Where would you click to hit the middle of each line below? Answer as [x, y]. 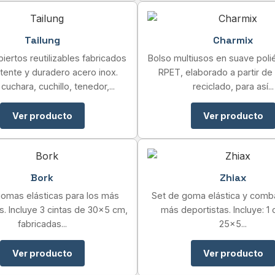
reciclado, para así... [233, 86]
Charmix [233, 40]
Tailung [42, 40]
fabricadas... [42, 224]
